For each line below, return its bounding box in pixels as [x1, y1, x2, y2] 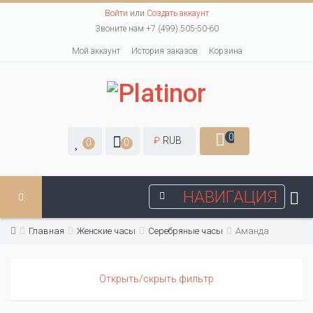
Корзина [209, 46, 242, 56]
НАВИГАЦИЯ [183, 187, 277, 208]
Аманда [235, 226, 269, 237]
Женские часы [77, 226, 136, 237]
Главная [29, 226, 64, 237]
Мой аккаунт [72, 46, 120, 56]
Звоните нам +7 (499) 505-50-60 [94, 24, 219, 34]
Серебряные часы [148, 226, 223, 237]
